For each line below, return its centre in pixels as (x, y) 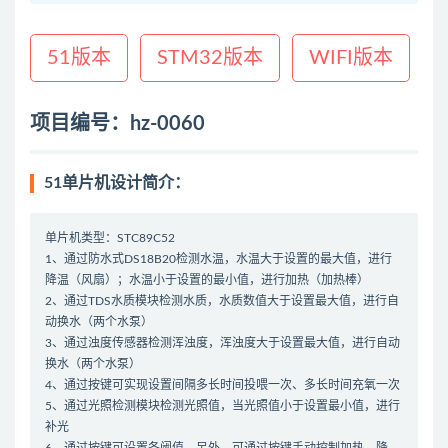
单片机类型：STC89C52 (110, 238)
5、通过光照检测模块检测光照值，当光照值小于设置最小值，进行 (222, 406)
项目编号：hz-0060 (117, 124)
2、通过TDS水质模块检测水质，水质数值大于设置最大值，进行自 (222, 301)
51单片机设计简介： (117, 183)
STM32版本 (210, 58)
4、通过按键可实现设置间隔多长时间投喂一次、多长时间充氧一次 (222, 385)
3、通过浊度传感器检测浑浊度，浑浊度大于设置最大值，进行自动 (222, 343)
